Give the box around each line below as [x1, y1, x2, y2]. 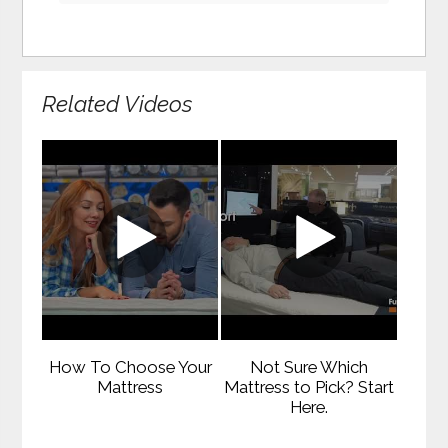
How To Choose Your [48, 356, 212, 377]
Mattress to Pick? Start [224, 376, 395, 397]
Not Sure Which [250, 356, 369, 377]
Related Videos [42, 91, 193, 118]
